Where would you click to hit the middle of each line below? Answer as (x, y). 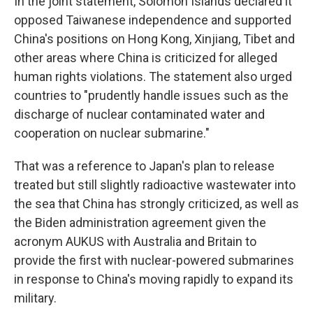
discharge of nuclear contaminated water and (139, 114)
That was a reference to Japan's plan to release (144, 166)
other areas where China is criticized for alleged (146, 58)
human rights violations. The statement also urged (153, 77)
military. (35, 298)
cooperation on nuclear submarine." (112, 133)
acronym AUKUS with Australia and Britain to (135, 241)
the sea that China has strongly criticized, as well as (156, 204)
